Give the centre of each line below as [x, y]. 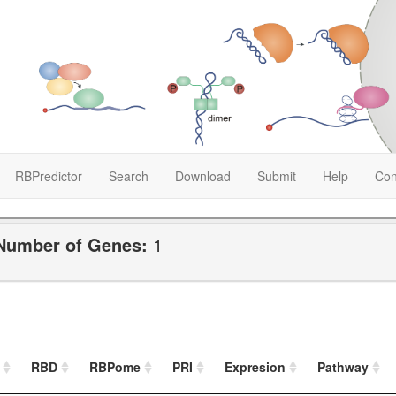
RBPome [115, 367]
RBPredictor [49, 175]
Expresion [255, 367]
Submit [277, 175]
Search [129, 175]
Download [203, 175]
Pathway [343, 367]
